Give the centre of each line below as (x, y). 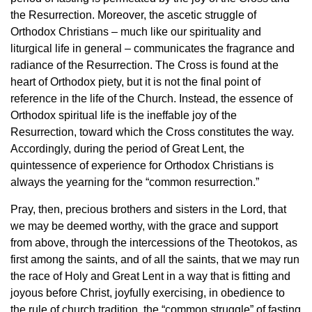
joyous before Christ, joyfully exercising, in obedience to (148, 293)
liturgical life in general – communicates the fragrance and (153, 49)
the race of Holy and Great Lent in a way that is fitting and (150, 276)
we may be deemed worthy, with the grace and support (144, 226)
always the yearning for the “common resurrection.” (135, 182)
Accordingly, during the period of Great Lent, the (127, 149)
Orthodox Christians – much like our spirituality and (136, 32)
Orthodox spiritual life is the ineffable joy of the (124, 116)
